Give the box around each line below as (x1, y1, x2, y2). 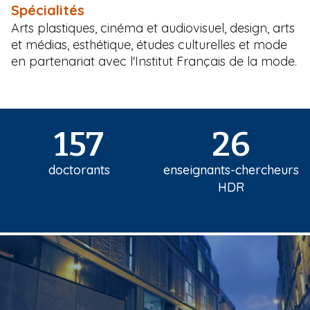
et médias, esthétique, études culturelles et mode (11, 36, 287, 53)
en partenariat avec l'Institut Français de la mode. (11, 53, 297, 69)
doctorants (48, 161, 110, 178)
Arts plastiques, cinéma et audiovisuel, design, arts (11, 19, 295, 36)
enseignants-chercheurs (163, 161, 299, 178)
